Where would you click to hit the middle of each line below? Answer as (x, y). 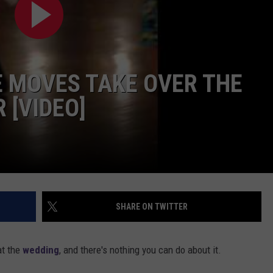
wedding (41, 250)
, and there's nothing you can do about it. (140, 250)
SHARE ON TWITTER (152, 207)
